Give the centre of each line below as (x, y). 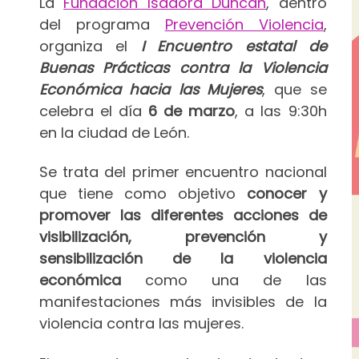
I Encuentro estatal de (234, 46)
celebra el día (93, 111)
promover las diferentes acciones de (183, 216)
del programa (102, 24)
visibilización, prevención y (183, 237)
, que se (294, 89)
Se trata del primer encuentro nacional (183, 172)
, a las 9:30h (281, 111)
